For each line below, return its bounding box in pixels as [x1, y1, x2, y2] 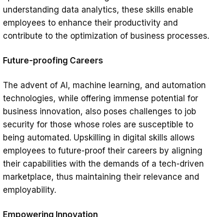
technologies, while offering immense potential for [3, 93, 198, 104]
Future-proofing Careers [3, 56, 103, 66]
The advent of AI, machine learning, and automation [3, 80, 206, 91]
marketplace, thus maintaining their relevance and [3, 172, 199, 182]
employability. [3, 185, 56, 195]
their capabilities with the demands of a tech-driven [3, 159, 204, 169]
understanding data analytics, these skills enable [3, 5, 193, 15]
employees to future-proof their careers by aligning [3, 146, 202, 156]
